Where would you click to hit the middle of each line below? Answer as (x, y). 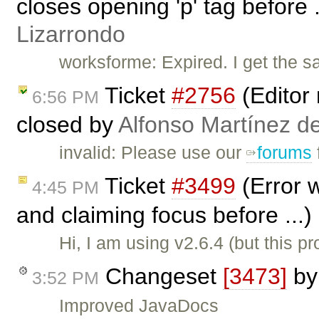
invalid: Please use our (153, 153)
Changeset (161, 276)
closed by (67, 125)
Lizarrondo (71, 35)
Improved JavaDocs (139, 305)
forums (285, 153)
